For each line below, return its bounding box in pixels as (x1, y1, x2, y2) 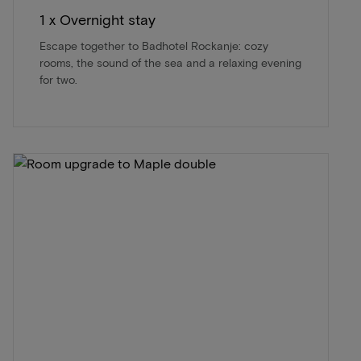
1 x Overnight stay (39, 10, 156, 28)
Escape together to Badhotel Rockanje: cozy (39, 38, 268, 52)
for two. (39, 72, 77, 86)
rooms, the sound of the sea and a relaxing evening (39, 55, 301, 69)
